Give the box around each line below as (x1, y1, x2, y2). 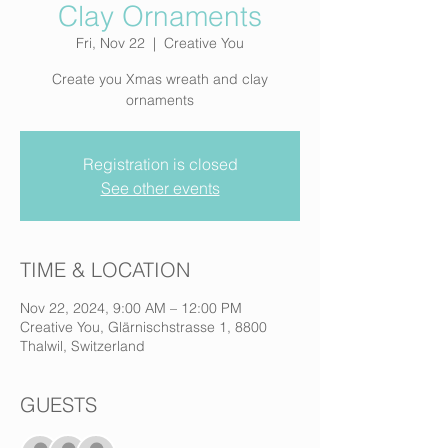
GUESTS (20, 392, 97, 417)
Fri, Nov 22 (76, 34, 145, 52)
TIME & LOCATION (20, 257, 190, 282)
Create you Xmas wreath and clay (52, 70, 268, 88)
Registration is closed (82, 154, 238, 174)
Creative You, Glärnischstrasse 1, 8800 (20, 318, 267, 336)
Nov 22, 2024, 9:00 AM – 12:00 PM (20, 299, 242, 317)
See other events (100, 178, 220, 198)
